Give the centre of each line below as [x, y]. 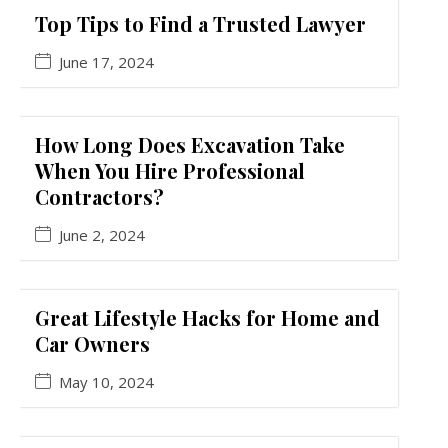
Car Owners [92, 344]
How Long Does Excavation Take [190, 145]
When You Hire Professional [170, 171]
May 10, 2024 [106, 382]
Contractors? [99, 197]
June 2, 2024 [102, 235]
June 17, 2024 [106, 62]
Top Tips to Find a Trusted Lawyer [200, 24]
